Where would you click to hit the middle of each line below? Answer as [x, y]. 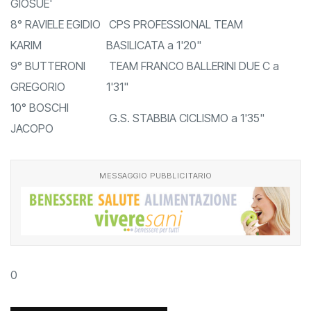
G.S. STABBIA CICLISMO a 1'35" [185, 118]
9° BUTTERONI [48, 66]
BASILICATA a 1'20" [154, 45]
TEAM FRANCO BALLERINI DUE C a [193, 66]
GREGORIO [38, 87]
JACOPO [32, 129]
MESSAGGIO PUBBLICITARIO [155, 176]
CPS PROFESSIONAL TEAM [175, 25]
